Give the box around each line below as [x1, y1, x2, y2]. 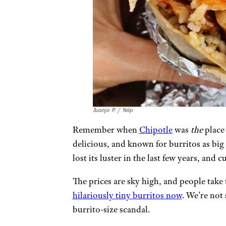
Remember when [72, 124, 139, 135]
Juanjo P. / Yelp [92, 106, 133, 114]
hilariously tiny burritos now [72, 189, 182, 201]
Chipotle [139, 124, 173, 135]
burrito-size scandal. [72, 203, 150, 215]
